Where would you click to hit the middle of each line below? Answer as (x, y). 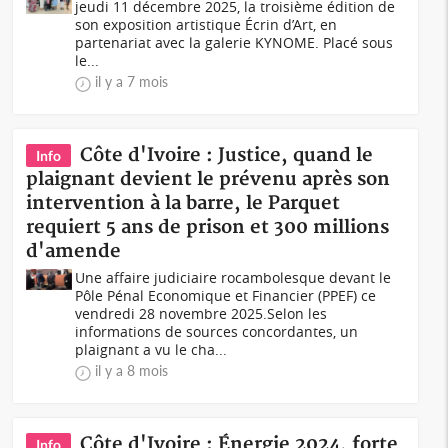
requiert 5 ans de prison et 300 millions (208, 227)
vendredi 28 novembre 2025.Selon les (201, 313)
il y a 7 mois (132, 81)
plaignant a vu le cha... (151, 349)
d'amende (74, 251)
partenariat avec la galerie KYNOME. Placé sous (234, 42)
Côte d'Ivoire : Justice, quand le (227, 155)
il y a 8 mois (132, 370)
